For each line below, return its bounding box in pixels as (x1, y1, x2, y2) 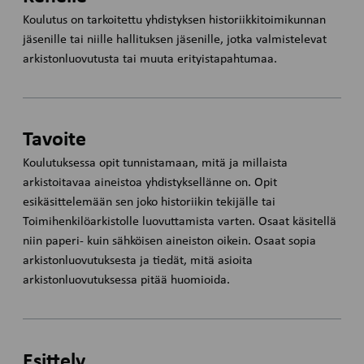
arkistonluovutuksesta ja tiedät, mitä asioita (23, 254, 253, 268)
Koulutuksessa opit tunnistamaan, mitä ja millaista (23, 157, 288, 171)
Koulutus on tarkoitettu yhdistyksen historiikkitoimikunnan (23, 13, 327, 27)
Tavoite (23, 129, 87, 152)
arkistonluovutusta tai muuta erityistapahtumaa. (23, 52, 278, 66)
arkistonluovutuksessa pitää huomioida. (23, 274, 231, 288)
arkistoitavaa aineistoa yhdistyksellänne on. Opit (23, 176, 278, 190)
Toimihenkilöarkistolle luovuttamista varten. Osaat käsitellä (23, 215, 337, 229)
